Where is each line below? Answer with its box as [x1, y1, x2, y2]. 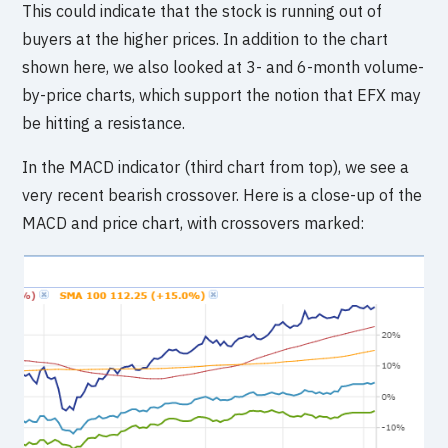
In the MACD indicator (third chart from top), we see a [22, 156, 410, 177]
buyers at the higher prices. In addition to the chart [22, 28, 389, 49]
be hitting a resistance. [22, 112, 186, 133]
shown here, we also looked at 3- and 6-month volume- [22, 56, 425, 77]
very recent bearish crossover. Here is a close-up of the [22, 184, 423, 205]
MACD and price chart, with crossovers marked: [22, 212, 365, 233]
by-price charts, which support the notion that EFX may [22, 84, 422, 105]
